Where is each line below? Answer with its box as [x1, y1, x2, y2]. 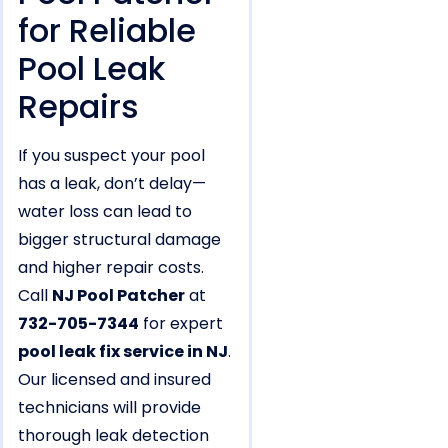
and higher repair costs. [18, 255, 204, 279]
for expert [139, 311, 223, 335]
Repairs [18, 83, 139, 129]
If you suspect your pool [18, 143, 205, 167]
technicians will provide [18, 395, 201, 419]
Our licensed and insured [18, 367, 211, 391]
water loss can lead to [18, 199, 192, 223]
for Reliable [18, 7, 196, 53]
